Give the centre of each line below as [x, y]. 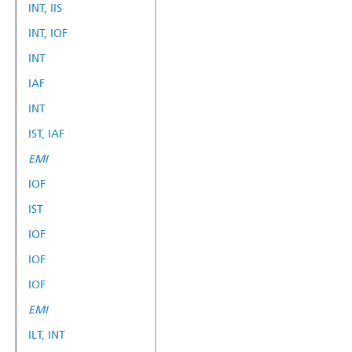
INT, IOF [48, 33]
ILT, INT [47, 335]
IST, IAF [46, 134]
